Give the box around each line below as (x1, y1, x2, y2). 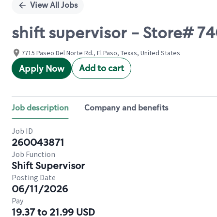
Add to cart (79, 62, 124, 74)
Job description (12, 103, 69, 113)
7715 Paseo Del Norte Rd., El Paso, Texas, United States (21, 48, 180, 57)
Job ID (12, 126, 33, 136)
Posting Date (12, 172, 56, 182)
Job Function (12, 149, 55, 159)
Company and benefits (84, 103, 169, 113)
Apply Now (19, 63, 64, 75)
